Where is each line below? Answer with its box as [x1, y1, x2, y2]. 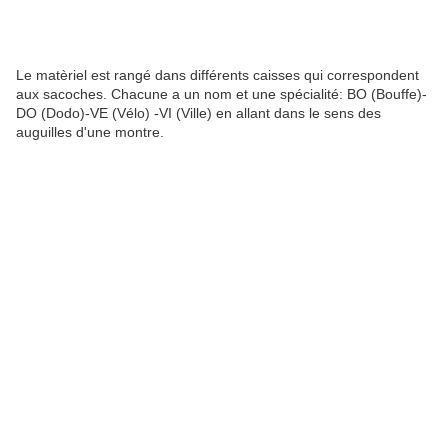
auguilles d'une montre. [16, 124, 164, 141]
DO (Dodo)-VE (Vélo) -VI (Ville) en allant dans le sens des [16, 105, 381, 122]
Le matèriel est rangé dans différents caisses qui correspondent [16, 67, 419, 84]
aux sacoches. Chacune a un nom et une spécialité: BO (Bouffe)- [16, 86, 427, 103]
